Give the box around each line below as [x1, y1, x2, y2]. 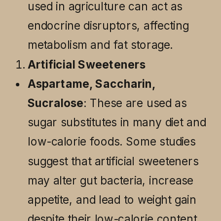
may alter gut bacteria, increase [28, 173, 193, 187]
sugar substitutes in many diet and [28, 115, 206, 129]
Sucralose [28, 96, 84, 110]
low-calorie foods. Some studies [28, 134, 196, 148]
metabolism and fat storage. [28, 37, 173, 52]
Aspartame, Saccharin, [28, 76, 155, 91]
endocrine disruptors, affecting [28, 18, 189, 33]
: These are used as [83, 96, 186, 110]
